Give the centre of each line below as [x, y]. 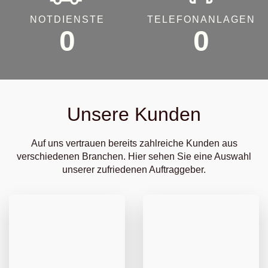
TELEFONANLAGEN [201, 19]
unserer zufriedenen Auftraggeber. [134, 170]
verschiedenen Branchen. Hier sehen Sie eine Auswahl [134, 156]
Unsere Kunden [134, 114]
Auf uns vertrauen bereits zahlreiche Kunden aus [134, 143]
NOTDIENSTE [67, 19]
